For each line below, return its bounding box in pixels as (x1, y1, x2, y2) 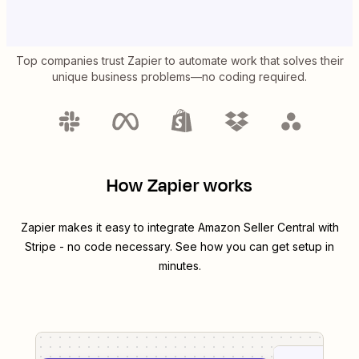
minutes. (158, 259, 201, 273)
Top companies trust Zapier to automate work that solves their (15, 54, 344, 68)
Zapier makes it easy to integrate (20, 220, 198, 235)
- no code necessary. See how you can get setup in (56, 240, 334, 254)
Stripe (25, 240, 56, 254)
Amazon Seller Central (197, 220, 315, 235)
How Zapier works (107, 173, 252, 200)
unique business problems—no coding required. (52, 70, 307, 84)
